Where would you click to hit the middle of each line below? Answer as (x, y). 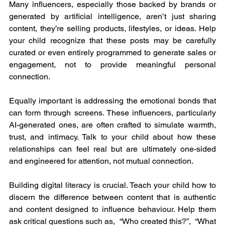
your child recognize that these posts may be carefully (113, 40)
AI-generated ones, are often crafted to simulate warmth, (113, 125)
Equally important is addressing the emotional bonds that (113, 100)
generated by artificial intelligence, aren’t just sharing (113, 16)
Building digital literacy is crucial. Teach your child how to (113, 185)
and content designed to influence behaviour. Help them (113, 209)
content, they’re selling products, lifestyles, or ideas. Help (113, 28)
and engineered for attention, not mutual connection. (101, 161)
